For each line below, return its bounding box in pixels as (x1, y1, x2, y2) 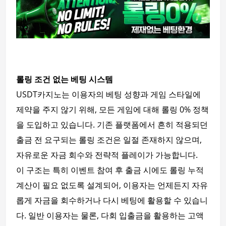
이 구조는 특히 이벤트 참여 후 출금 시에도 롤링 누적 (16, 164, 204, 176)
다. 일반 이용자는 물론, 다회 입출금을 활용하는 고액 (16, 209, 204, 221)
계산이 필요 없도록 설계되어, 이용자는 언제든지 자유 (16, 179, 208, 191)
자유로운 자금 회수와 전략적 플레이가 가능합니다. (16, 149, 198, 160)
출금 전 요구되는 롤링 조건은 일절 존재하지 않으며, (16, 134, 202, 145)
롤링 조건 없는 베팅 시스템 (16, 73, 113, 85)
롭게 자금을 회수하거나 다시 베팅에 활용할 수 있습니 (16, 194, 208, 206)
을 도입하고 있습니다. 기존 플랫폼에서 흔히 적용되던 (16, 119, 208, 130)
